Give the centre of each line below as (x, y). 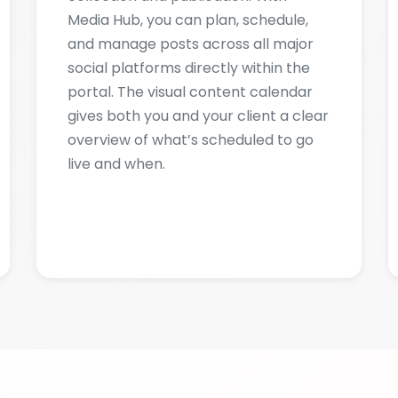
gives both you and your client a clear (198, 39)
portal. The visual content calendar (190, 15)
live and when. (116, 87)
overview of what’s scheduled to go (190, 63)
